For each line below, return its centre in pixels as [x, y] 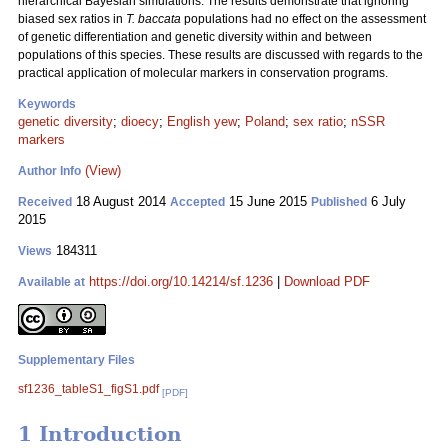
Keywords [47, 104]
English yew [202, 121]
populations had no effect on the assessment [305, 19]
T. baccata [155, 19]
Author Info [49, 171]
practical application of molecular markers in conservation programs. [203, 73]
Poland [265, 121]
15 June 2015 [268, 201]
